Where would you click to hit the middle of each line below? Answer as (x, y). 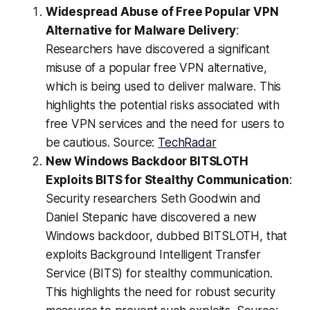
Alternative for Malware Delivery (141, 31)
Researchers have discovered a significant (157, 49)
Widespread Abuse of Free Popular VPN (162, 12)
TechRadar (187, 143)
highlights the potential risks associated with (162, 106)
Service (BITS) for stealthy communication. (159, 274)
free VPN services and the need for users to (165, 124)
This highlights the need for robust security (161, 292)
